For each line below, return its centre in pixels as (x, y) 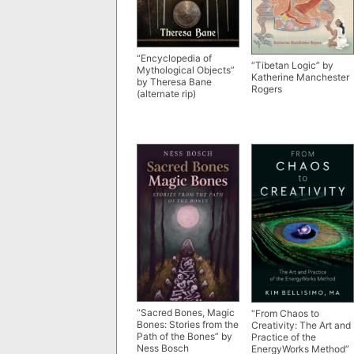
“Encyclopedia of (174, 58)
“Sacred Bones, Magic (186, 312)
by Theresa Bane (174, 82)
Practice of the (284, 337)
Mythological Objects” (186, 70)
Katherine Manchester (300, 77)
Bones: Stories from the (188, 324)
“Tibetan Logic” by (292, 66)
